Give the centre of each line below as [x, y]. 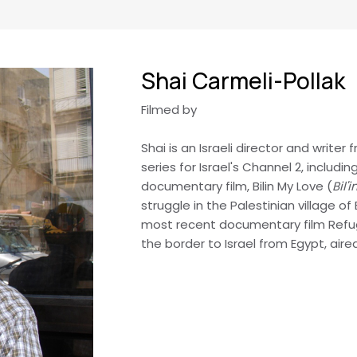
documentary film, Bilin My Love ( [237, 186]
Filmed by [169, 110]
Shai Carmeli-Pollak [243, 80]
